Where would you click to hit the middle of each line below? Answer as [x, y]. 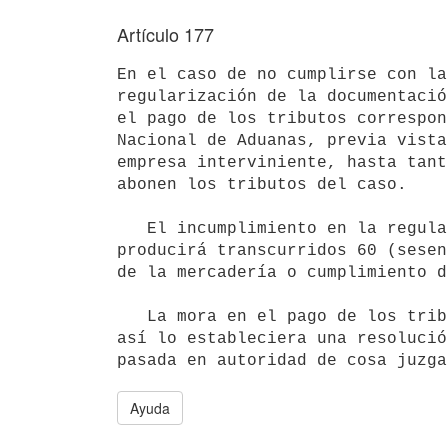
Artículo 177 [165, 34]
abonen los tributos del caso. [262, 184]
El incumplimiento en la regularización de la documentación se [132, 228]
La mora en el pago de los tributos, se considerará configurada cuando [132, 316]
